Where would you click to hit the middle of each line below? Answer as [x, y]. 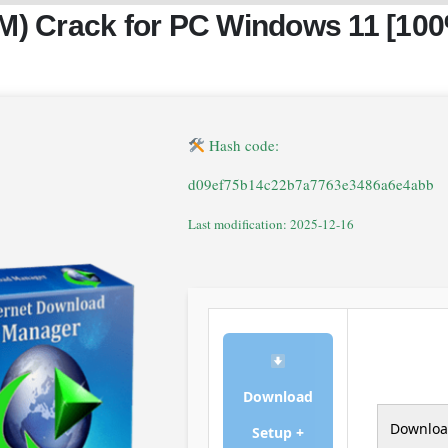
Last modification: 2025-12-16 [271, 224]
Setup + [278, 433]
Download [278, 397]
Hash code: [242, 145]
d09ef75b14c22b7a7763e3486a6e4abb [311, 184]
